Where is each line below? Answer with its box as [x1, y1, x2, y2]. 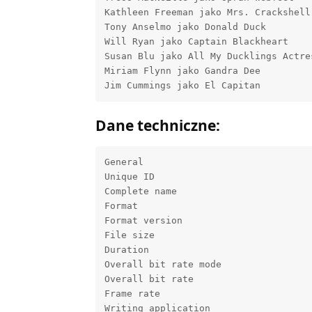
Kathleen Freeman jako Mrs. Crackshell [104, 7, 311, 17]
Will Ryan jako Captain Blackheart [104, 36, 288, 47]
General [104, 157, 143, 168]
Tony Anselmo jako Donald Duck [104, 22, 266, 32]
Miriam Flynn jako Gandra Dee [104, 65, 260, 76]
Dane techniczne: [95, 115, 220, 135]
